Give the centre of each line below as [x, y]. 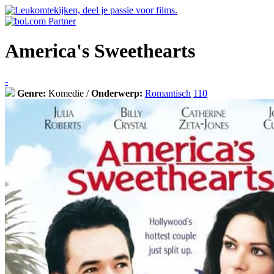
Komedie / [68, 93]
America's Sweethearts [100, 51]
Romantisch [168, 93]
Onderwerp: [117, 93]
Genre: [31, 93]
